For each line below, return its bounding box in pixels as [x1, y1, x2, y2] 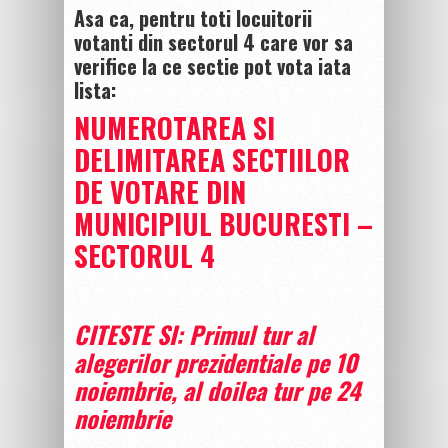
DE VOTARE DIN [74, 170, 246, 212]
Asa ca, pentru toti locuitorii [74, 2, 312, 33]
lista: [74, 74, 116, 105]
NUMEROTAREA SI [74, 106, 275, 148]
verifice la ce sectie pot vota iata [74, 50, 351, 81]
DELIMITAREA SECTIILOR [74, 138, 350, 180]
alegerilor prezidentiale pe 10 [74, 343, 357, 380]
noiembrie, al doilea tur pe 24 [74, 371, 361, 408]
